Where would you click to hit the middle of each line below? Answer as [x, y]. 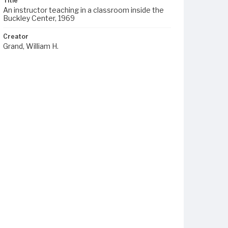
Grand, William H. [31, 46]
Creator [16, 36]
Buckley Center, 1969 [39, 18]
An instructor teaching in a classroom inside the [83, 10]
